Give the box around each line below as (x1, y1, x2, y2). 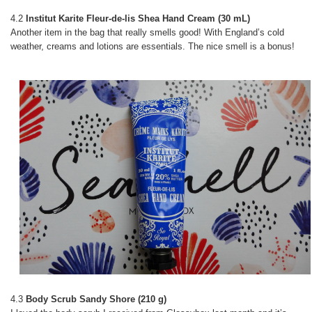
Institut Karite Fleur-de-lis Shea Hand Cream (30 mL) (26, 13, 250, 24)
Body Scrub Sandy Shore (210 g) (26, 294, 166, 305)
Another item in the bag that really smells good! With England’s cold (10, 27, 284, 38)
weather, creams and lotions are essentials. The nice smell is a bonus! (10, 41, 295, 52)
